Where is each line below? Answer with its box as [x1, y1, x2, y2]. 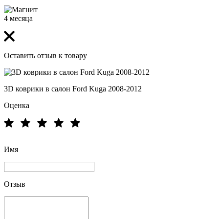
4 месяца [4, 14, 33, 22]
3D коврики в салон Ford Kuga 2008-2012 [4, 84, 142, 93]
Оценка [4, 101, 29, 109]
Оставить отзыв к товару [4, 51, 87, 60]
